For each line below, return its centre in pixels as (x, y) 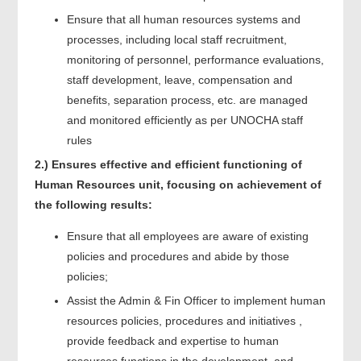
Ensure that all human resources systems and (183, 19)
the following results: (93, 204)
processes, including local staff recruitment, (176, 39)
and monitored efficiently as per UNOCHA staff (185, 120)
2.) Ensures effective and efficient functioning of (168, 164)
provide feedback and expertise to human (172, 340)
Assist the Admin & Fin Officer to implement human (196, 300)
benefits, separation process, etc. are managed (187, 100)
